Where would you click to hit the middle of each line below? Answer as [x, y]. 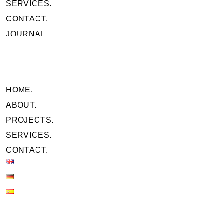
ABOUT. [21, 105]
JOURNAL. [27, 34]
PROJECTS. [30, 120]
